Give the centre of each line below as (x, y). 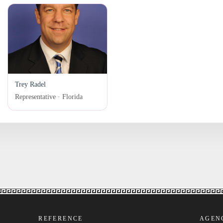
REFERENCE (61, 218)
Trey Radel (31, 84)
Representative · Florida (49, 97)
